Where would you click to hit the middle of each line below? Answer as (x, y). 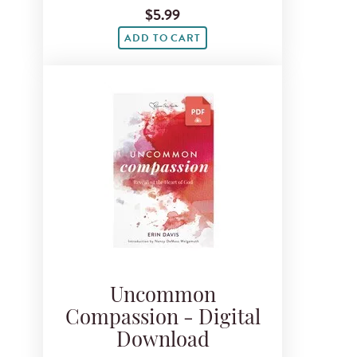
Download (163, 341)
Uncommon (163, 296)
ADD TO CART (163, 38)
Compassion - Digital (163, 319)
